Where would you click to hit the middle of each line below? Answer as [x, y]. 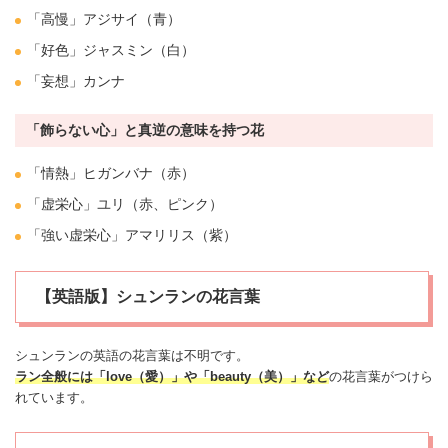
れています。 [54, 398]
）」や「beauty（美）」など [243, 377]
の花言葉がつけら [381, 377]
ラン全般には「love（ [80, 377]
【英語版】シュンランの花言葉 [148, 297]
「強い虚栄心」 [76, 235]
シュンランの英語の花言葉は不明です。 [132, 356]
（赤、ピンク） [174, 204]
